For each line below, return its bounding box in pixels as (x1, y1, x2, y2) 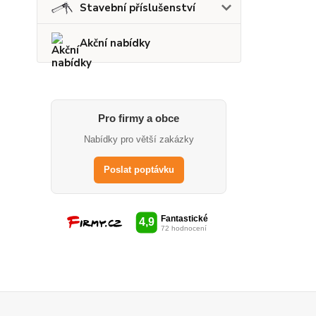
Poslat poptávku (103, 164, 174, 175)
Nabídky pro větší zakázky (83, 133, 194, 145)
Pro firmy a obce (98, 111, 180, 124)
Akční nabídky (80, 35, 150, 50)
